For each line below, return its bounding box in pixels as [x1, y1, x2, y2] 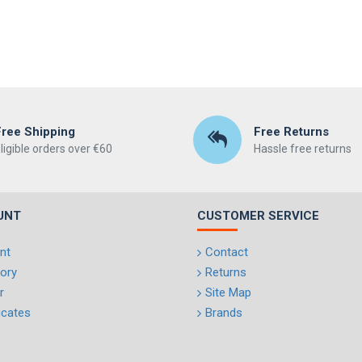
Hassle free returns [253, 141, 351, 155]
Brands [205, 305, 242, 320]
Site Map [205, 285, 251, 300]
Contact [205, 245, 248, 259]
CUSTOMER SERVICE [197, 208, 319, 223]
